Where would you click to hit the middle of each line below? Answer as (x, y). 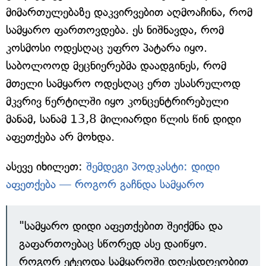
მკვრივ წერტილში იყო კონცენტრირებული (117, 102)
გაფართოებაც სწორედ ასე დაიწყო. (113, 244)
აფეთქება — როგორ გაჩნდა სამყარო (105, 185)
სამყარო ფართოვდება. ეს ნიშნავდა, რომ (115, 30)
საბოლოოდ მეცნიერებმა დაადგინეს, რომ (116, 66)
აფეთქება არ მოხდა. (60, 137)
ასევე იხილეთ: (46, 167)
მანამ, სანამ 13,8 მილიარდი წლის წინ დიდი (123, 119)
